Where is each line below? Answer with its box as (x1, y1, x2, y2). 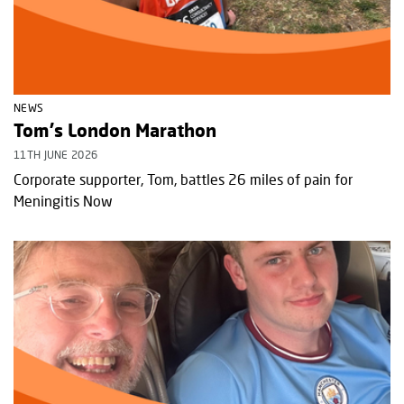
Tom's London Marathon (14, 119, 216, 142)
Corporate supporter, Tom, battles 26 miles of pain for (14, 170, 353, 188)
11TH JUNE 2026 (14, 148, 98, 162)
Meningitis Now (14, 192, 113, 210)
